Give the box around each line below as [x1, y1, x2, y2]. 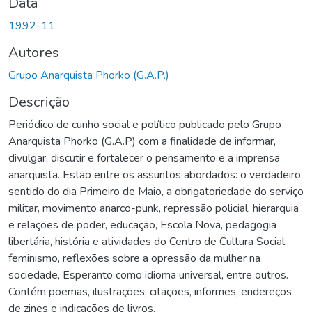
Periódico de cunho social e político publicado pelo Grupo [8, 116, 281, 132]
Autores [8, 42, 59, 62]
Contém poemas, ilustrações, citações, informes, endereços [8, 283, 292, 299]
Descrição [8, 92, 70, 111]
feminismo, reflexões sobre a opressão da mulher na [8, 250, 260, 266]
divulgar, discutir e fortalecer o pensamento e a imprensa [8, 150, 280, 166]
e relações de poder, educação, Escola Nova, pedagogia [8, 217, 276, 233]
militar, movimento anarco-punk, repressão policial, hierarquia [8, 200, 299, 216]
